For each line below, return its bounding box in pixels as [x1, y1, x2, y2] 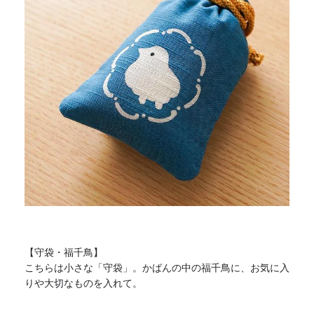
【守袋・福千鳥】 [25, 245, 103, 259]
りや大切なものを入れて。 [25, 276, 142, 289]
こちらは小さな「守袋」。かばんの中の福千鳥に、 [25, 261, 250, 274]
